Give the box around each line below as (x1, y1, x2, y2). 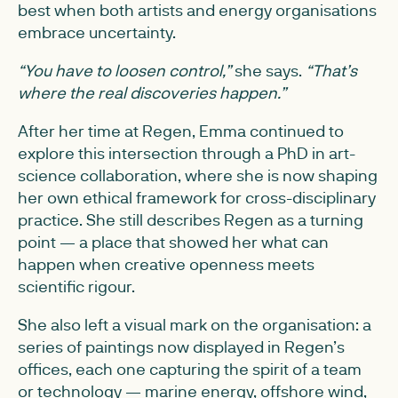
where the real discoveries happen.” (18, 82, 286, 103)
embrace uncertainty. (18, 21, 176, 43)
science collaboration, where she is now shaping (18, 164, 378, 186)
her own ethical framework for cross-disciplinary (18, 187, 376, 208)
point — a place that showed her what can (18, 231, 329, 252)
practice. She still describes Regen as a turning (18, 209, 363, 230)
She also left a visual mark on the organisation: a (18, 314, 371, 335)
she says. (231, 60, 306, 81)
